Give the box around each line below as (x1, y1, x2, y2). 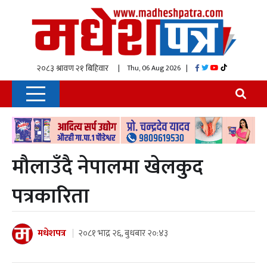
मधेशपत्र (38, 225, 66, 242)
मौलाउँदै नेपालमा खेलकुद (12, 149, 203, 185)
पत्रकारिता (12, 178, 89, 214)
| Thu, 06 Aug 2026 (102, 62, 181, 74)
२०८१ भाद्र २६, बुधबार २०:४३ (78, 226, 168, 241)
